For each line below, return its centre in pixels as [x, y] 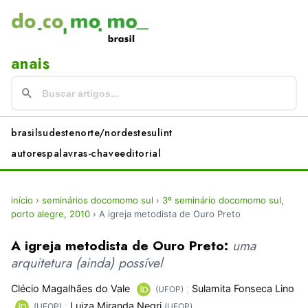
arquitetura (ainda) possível [87, 263]
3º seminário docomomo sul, [223, 200]
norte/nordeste [111, 133]
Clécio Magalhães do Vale [70, 289]
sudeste [56, 133]
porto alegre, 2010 [51, 214]
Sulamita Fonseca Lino [243, 289]
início [22, 200]
